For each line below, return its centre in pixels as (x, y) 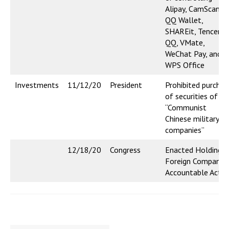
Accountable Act (193, 173)
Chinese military (192, 119)
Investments (37, 85)
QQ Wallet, (184, 20)
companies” (185, 130)
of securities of (191, 96)
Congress (125, 150)
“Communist (186, 108)
